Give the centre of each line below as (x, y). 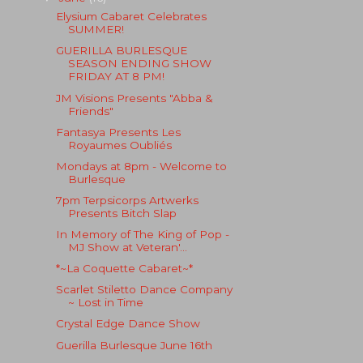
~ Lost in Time (105, 303)
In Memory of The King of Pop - (142, 234)
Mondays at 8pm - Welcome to (141, 166)
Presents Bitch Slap (122, 213)
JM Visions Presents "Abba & (134, 98)
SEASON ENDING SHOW (139, 64)
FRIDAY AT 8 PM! (116, 77)
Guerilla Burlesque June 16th (134, 345)
